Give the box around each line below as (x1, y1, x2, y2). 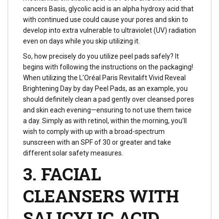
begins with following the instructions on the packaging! (23, 63, 193, 71)
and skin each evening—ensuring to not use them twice (23, 106, 192, 114)
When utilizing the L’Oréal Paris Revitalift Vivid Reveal (23, 73, 186, 82)
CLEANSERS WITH (23, 184, 179, 207)
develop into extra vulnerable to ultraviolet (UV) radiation (23, 26, 196, 35)
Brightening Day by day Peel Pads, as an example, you (23, 84, 188, 92)
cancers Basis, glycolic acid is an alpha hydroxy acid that (23, 5, 194, 13)
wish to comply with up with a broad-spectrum (23, 127, 165, 135)
